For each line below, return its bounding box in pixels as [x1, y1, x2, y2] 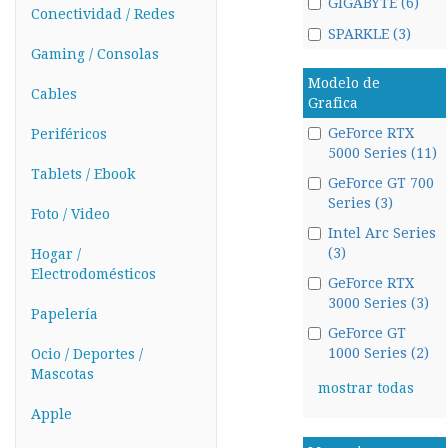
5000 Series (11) [327, 145, 437, 161]
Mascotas [31, 366, 94, 382]
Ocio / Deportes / [31, 346, 143, 362]
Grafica [307, 95, 358, 111]
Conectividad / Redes [31, 6, 175, 22]
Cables [31, 86, 77, 102]
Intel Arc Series [327, 225, 436, 241]
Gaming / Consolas [31, 46, 159, 62]
